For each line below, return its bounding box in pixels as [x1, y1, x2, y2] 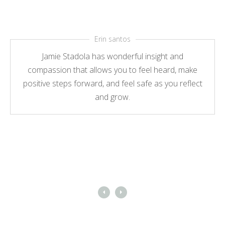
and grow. [95, 91, 130, 102]
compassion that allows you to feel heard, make [28, 64, 197, 75]
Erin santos [94, 34, 131, 44]
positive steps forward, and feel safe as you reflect [23, 78, 202, 89]
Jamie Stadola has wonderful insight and [42, 51, 183, 62]
